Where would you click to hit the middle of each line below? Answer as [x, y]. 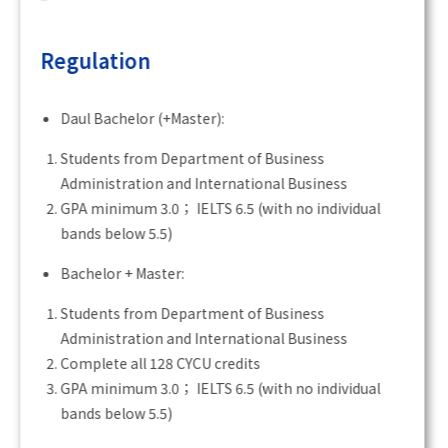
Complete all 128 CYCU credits [162, 363]
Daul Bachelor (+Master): [144, 118]
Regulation [97, 61]
